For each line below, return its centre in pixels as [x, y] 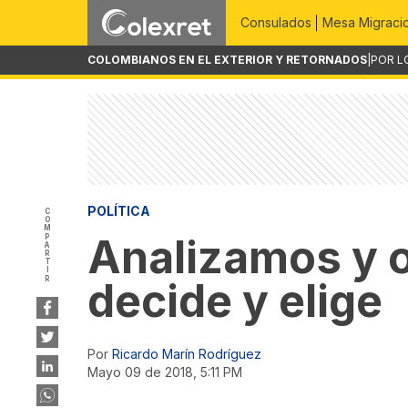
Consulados [276, 22]
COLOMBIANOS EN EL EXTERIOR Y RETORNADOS [227, 60]
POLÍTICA [119, 211]
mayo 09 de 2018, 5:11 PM [170, 372]
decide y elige [235, 301]
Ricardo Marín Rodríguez [187, 354]
